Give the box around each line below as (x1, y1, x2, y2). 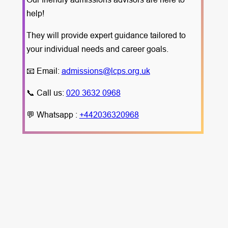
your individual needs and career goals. (26, 44, 168, 54)
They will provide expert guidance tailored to (26, 31, 186, 40)
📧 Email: (26, 66, 62, 76)
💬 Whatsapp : (26, 110, 79, 120)
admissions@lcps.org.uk (61, 66, 150, 76)
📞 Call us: (26, 88, 66, 98)
